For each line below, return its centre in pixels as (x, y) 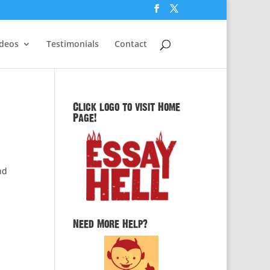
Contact (131, 43)
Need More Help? (110, 224)
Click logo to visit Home (126, 107)
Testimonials (73, 43)
